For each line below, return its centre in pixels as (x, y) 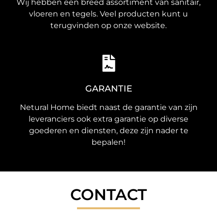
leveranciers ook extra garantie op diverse (108, 119)
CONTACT (108, 195)
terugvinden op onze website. (108, 26)
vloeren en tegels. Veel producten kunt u (108, 14)
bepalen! (108, 142)
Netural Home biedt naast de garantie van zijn (108, 108)
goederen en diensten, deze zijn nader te (108, 131)
